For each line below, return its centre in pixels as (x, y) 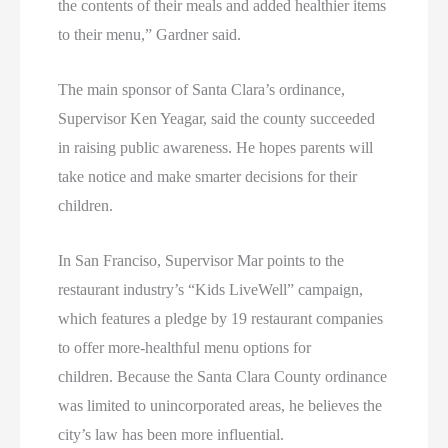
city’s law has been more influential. (171, 434)
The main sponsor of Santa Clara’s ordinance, (202, 90)
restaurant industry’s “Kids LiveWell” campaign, (211, 289)
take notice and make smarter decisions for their (208, 177)
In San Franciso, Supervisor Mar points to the (201, 260)
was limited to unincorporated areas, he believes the (220, 405)
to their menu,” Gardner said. (150, 35)
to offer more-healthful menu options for (185, 347)
